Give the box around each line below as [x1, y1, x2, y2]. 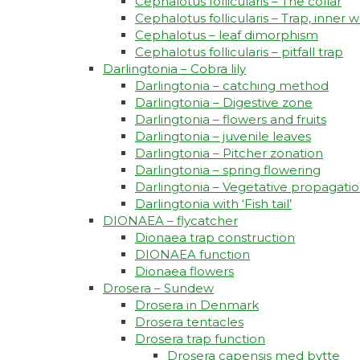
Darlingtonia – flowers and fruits [135, 112, 326, 128]
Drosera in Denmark [135, 297, 259, 313]
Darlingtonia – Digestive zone [135, 95, 313, 111]
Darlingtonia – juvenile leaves [135, 129, 311, 145]
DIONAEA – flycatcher [103, 213, 238, 229]
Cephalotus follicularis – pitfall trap [135, 44, 343, 60]
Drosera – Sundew [103, 280, 214, 297]
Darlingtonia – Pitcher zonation [135, 145, 323, 162]
